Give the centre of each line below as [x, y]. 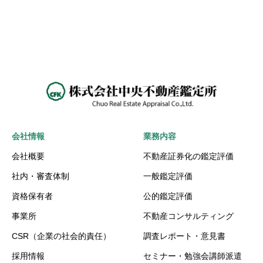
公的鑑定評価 [168, 196]
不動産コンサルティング [188, 216]
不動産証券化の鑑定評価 [188, 156]
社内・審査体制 [41, 176]
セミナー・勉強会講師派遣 [193, 256]
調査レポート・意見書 [184, 236]
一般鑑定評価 [168, 176]
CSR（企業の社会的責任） [61, 236]
